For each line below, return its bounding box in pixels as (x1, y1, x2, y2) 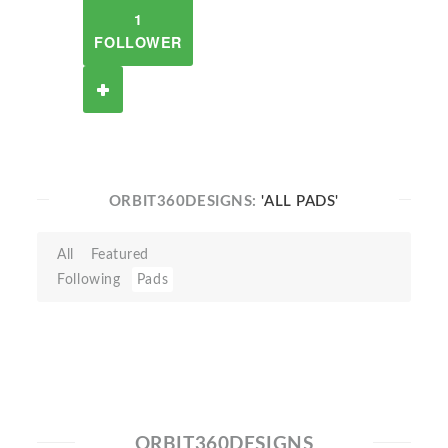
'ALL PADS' (261, 194, 340, 209)
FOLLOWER (94, 32, 182, 52)
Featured (90, 247, 150, 262)
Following (57, 272, 121, 287)
